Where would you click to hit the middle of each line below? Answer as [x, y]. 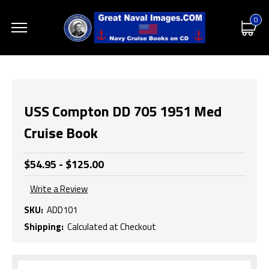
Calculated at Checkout [111, 226]
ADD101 [62, 210]
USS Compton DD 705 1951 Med [123, 111]
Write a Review [59, 189]
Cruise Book [61, 132]
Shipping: [44, 226]
